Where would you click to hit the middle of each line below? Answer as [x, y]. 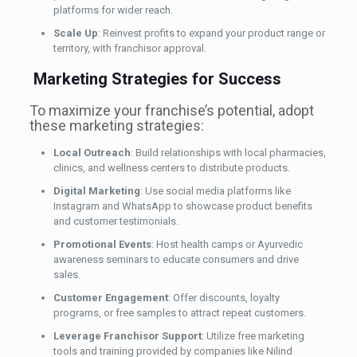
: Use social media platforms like [215, 191]
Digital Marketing [96, 191]
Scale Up [75, 33]
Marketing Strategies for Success [157, 79]
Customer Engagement [110, 298]
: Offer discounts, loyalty [224, 298]
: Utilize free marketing [253, 336]
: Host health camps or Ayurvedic [227, 245]
